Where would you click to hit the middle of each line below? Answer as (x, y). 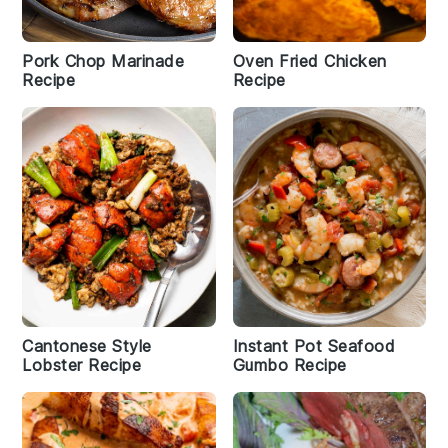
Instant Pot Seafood (313, 346)
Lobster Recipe (82, 365)
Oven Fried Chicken (309, 61)
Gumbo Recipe (289, 365)
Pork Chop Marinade (103, 61)
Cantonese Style (87, 346)
